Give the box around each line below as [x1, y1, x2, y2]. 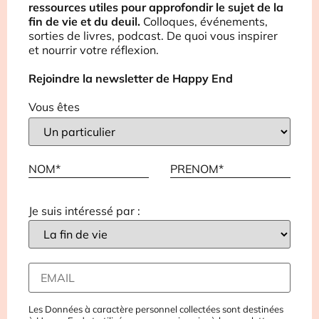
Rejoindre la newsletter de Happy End [28, 71, 233, 86]
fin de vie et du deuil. [28, 14, 140, 29]
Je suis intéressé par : [28, 204, 140, 219]
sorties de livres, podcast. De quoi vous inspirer [28, 28, 278, 43]
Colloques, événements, [140, 14, 268, 29]
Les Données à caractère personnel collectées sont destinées [28, 303, 283, 315]
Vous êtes [28, 100, 80, 115]
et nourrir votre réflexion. [28, 43, 159, 58]
